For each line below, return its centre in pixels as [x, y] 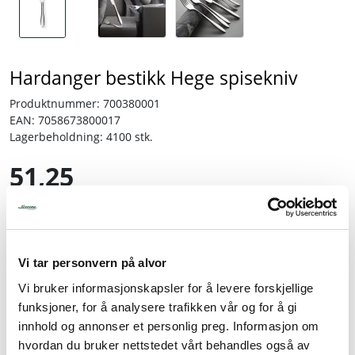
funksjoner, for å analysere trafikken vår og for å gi [158, 307]
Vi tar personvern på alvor [93, 263]
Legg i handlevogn [189, 296]
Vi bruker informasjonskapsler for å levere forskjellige [166, 288]
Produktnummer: [55, 104]
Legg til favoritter [185, 338]
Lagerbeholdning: [56, 137]
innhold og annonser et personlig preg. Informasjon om [169, 326]
